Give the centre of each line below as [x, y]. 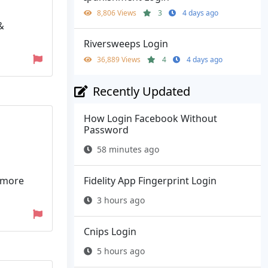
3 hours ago [121, 200]
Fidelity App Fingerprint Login [150, 181]
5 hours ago [121, 251]
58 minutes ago [128, 150]
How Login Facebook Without [150, 119]
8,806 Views [118, 13]
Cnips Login [110, 232]
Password [106, 130]
